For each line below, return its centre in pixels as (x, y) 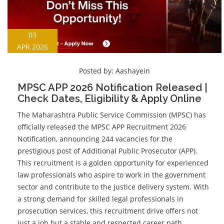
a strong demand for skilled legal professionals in (100, 199)
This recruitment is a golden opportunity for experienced (113, 163)
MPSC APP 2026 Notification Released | (112, 88)
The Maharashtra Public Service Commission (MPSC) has (112, 115)
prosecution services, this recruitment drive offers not (108, 211)
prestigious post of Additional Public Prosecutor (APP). (107, 151)
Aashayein (133, 71)
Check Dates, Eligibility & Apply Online (109, 99)
